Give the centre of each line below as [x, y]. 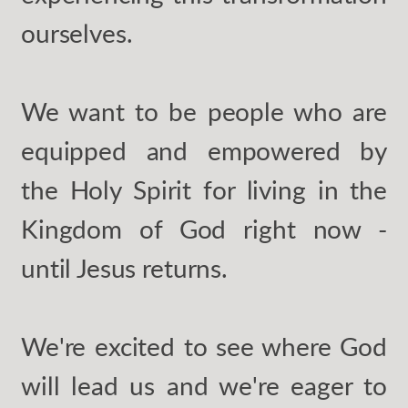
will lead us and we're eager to [204, 387]
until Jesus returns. [124, 269]
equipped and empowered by [204, 152]
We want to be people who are [204, 112]
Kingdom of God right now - [204, 230]
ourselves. [77, 34]
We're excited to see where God [204, 347]
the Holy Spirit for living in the [204, 191]
